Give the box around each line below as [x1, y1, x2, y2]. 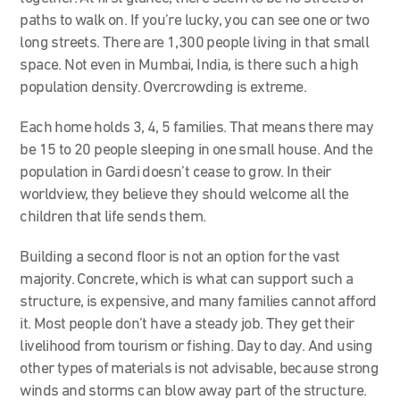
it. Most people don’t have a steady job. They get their [20, 315, 354, 333]
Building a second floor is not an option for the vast [20, 248, 340, 266]
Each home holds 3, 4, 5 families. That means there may [20, 119, 374, 137]
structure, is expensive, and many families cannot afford [20, 293, 377, 311]
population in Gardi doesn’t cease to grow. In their [20, 163, 331, 181]
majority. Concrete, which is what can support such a [20, 271, 354, 288]
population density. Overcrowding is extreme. [20, 79, 307, 96]
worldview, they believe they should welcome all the [20, 186, 349, 204]
